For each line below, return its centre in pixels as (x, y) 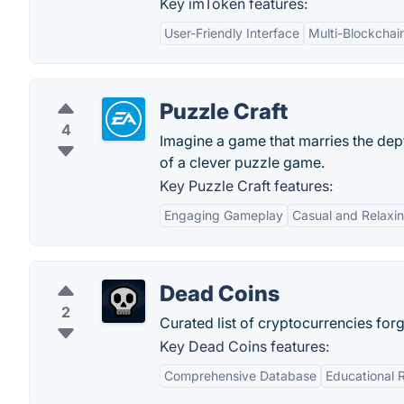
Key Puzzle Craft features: (246, 186)
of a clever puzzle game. (242, 162)
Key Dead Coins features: (244, 346)
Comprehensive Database (240, 376)
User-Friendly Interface (232, 33)
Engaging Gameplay (224, 215)
